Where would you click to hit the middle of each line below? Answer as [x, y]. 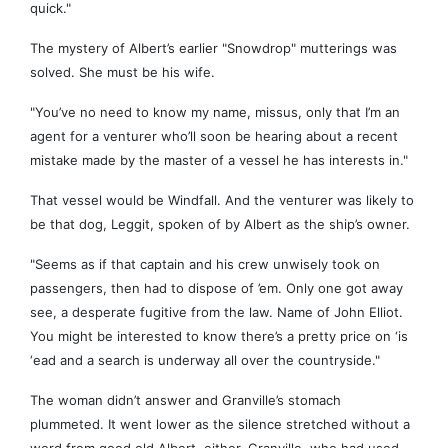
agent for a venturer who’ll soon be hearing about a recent [214, 136]
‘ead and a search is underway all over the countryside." [205, 360]
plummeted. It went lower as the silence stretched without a [220, 424]
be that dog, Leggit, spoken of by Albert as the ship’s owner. [220, 224]
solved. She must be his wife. [122, 72]
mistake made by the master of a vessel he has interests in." [219, 160]
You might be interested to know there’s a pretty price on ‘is [219, 336]
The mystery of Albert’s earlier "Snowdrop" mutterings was [213, 48]
